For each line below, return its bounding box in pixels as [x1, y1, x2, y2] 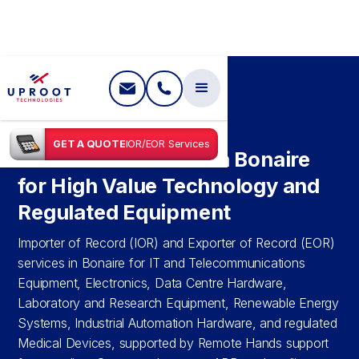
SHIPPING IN [71, 119, 157, 129]
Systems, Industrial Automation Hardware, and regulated [18, 315, 337, 332]
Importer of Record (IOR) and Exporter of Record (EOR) [18, 235, 335, 252]
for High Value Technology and [18, 173, 320, 199]
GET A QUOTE [53, 138, 126, 150]
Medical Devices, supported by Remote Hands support [18, 335, 329, 352]
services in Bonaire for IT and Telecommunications [18, 255, 305, 272]
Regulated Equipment [18, 200, 232, 225]
